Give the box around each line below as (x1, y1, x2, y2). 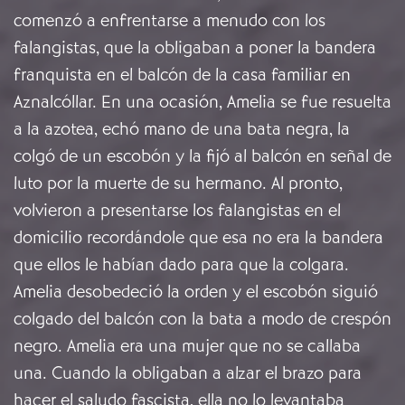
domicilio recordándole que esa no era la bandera (14, 226, 383, 250)
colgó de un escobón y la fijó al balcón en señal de (14, 145, 391, 168)
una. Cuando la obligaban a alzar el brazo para (14, 362, 362, 385)
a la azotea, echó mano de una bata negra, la (14, 118, 350, 141)
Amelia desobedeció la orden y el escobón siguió (14, 280, 378, 304)
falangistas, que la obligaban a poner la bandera (14, 36, 376, 60)
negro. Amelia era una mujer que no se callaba (14, 334, 361, 358)
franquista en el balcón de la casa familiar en (14, 63, 351, 87)
